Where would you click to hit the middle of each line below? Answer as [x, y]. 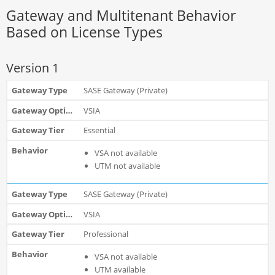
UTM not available [127, 165]
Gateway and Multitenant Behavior [121, 16]
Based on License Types [85, 32]
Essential [99, 130]
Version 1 [33, 68]
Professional [106, 234]
